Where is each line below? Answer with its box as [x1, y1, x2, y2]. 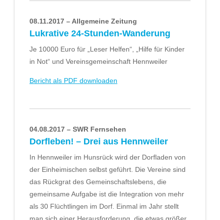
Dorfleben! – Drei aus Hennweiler [29, 136, 168, 146]
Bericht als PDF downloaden [29, 77, 117, 85]
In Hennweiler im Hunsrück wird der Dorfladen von [29, 153, 186, 161]
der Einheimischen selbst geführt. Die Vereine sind [29, 165, 186, 173]
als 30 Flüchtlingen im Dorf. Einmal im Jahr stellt [29, 202, 179, 210]
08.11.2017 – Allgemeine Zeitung [29, 17, 137, 25]
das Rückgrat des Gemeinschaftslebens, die [29, 177, 166, 186]
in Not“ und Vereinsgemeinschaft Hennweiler [29, 57, 167, 65]
